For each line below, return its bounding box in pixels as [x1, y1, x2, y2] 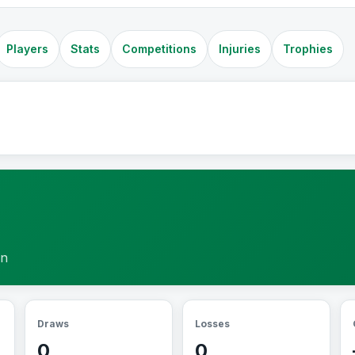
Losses [194, 318, 230, 330]
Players [6, 42, 48, 55]
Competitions [122, 42, 197, 55]
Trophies [283, 42, 333, 55]
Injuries [219, 42, 261, 55]
